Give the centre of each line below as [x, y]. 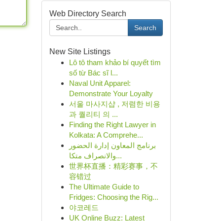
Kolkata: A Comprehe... [106, 135]
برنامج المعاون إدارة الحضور [112, 145]
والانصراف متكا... [119, 156]
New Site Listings [80, 52]
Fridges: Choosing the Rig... [113, 197]
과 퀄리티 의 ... [93, 114]
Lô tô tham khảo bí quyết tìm [115, 62]
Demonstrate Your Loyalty [111, 93]
